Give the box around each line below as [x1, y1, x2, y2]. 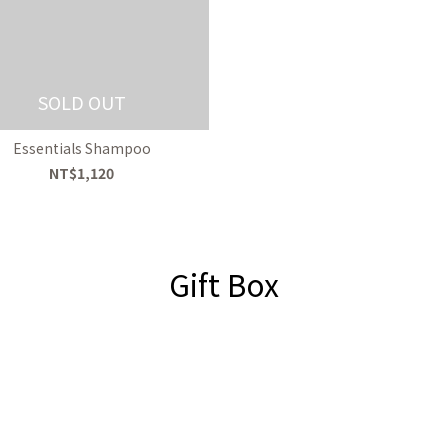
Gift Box [169, 262, 279, 306]
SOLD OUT [37, 89, 126, 116]
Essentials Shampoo [12, 138, 151, 159]
